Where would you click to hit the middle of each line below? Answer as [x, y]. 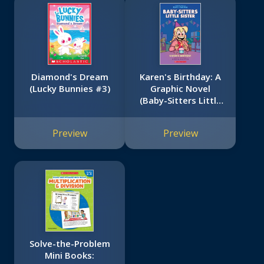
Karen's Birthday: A [180, 77]
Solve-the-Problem [70, 244]
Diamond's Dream [70, 77]
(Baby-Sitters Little [180, 100]
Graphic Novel [180, 89]
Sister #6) [180, 112]
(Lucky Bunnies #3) [70, 89]
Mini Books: [70, 255]
